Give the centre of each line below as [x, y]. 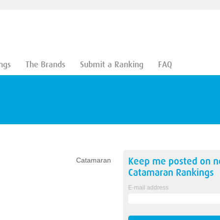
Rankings [193, 173]
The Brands [45, 65]
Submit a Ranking [111, 65]
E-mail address [148, 188]
